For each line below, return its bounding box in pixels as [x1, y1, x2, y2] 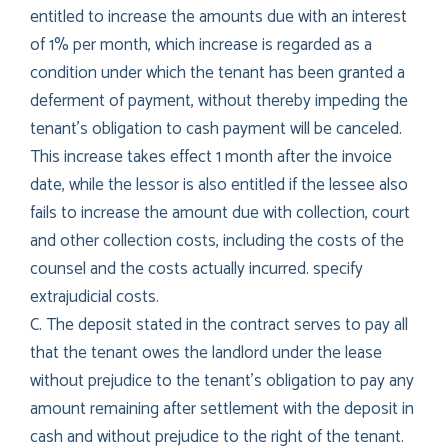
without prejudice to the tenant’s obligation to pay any [30, 366, 414, 395]
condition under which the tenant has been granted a [30, 58, 405, 87]
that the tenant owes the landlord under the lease [30, 338, 382, 367]
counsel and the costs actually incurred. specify [30, 254, 363, 283]
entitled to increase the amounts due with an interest [30, 2, 407, 31]
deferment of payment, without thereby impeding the [30, 86, 408, 115]
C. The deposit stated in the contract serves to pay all [30, 310, 408, 339]
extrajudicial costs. [30, 282, 159, 311]
